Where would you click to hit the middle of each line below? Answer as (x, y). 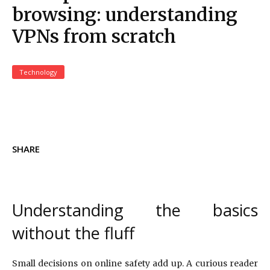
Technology (38, 72)
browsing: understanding (125, 15)
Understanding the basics (135, 210)
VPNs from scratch (94, 36)
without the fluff (73, 233)
